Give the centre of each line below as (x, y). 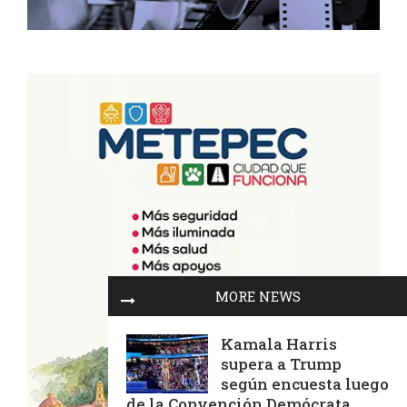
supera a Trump (281, 364)
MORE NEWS (258, 296)
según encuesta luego (305, 384)
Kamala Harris (279, 344)
